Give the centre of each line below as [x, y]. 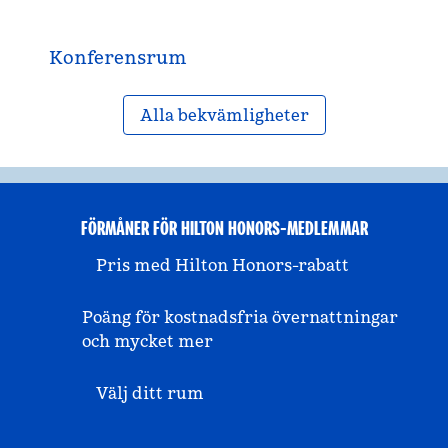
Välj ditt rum [150, 393]
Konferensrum [118, 57]
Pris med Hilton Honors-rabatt [222, 265]
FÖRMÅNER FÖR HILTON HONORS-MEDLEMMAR [224, 228]
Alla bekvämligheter [224, 115]
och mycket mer [147, 341]
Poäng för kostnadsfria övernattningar [239, 317]
